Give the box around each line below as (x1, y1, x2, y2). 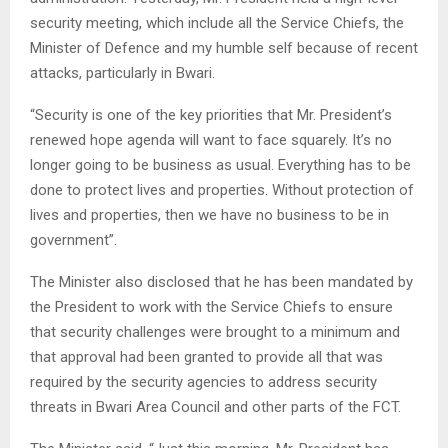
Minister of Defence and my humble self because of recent (30, 39, 418, 58)
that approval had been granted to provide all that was (30, 348, 383, 367)
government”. (30, 231, 117, 250)
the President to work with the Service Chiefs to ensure (30, 298, 393, 317)
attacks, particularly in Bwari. (30, 64, 215, 83)
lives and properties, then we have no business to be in (30, 206, 389, 225)
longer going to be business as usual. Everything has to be (30, 156, 411, 175)
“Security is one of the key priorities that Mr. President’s (30, 106, 392, 125)
